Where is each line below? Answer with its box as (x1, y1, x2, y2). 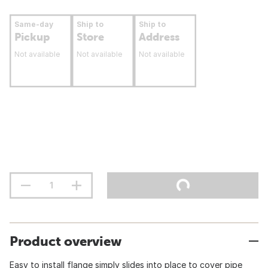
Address (139, 31, 179, 43)
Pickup (14, 31, 50, 43)
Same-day (14, 20, 53, 29)
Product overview (10, 233, 121, 249)
